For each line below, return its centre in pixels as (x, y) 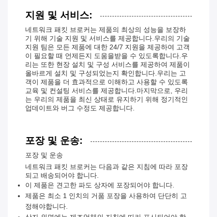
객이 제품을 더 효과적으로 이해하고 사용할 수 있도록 (107, 82)
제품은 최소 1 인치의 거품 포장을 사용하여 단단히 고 (106, 196)
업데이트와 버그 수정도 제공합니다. (80, 108)
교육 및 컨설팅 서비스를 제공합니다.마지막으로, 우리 (107, 91)
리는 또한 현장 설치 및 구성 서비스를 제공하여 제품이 (108, 65)
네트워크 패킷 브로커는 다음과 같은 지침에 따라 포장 (107, 167)
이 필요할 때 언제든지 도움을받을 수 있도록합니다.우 (107, 56)
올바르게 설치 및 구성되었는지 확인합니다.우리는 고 (106, 73)
